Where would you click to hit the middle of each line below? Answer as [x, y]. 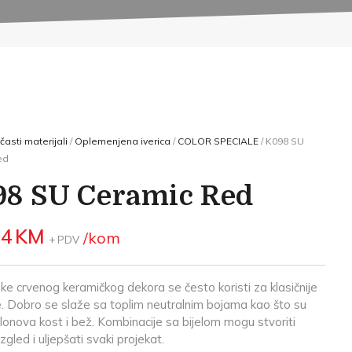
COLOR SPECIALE [218, 141]
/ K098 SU [281, 141]
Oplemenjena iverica [122, 141]
